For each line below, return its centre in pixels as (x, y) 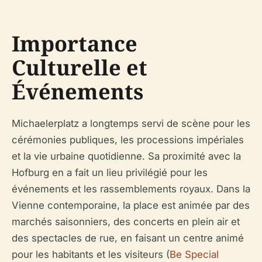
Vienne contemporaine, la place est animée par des (131, 205)
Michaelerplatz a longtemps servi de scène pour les (131, 123)
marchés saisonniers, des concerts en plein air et (126, 221)
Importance (75, 43)
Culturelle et (80, 67)
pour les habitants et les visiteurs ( (91, 254)
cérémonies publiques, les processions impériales (128, 139)
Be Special (194, 254)
